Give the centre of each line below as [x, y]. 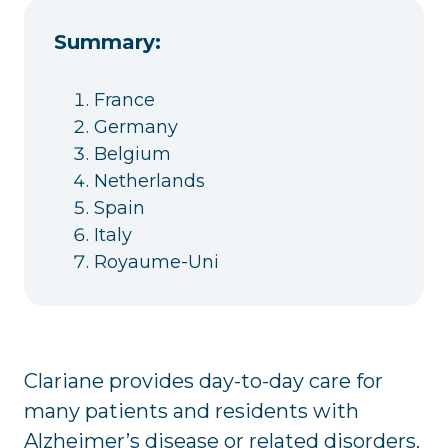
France [124, 99]
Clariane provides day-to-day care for [203, 380]
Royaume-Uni [156, 261]
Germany [136, 126]
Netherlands [149, 180]
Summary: [107, 41]
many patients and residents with [191, 410]
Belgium [132, 153]
